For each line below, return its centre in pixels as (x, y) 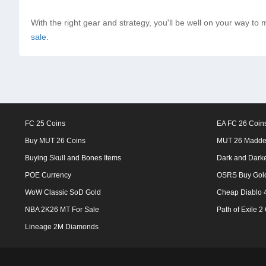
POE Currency (48, 175)
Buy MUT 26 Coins (55, 141)
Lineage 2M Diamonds (62, 227)
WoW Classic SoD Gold (63, 192)
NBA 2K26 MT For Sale (62, 210)
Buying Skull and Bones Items (73, 158)
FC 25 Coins (45, 123)
